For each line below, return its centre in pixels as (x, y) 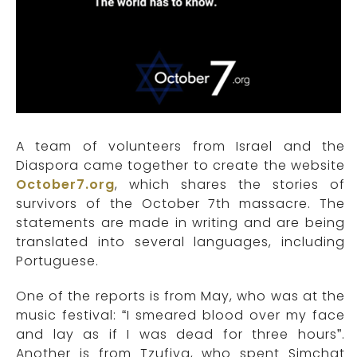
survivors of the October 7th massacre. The (180, 204)
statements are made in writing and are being (180, 223)
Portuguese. (57, 261)
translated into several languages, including (180, 242)
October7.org (65, 185)
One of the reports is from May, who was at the (180, 296)
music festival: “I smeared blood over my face (180, 316)
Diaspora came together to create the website (180, 166)
